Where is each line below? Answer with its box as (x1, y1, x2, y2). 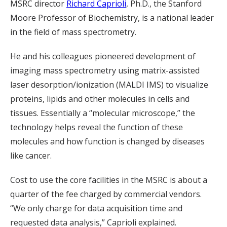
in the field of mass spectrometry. (10, 26, 136, 37)
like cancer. (10, 149, 52, 161)
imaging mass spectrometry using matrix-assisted (10, 64, 200, 76)
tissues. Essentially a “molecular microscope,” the (10, 107, 195, 119)
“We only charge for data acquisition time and (10, 202, 182, 214)
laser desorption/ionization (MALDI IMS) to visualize (10, 79, 208, 90)
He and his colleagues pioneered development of (10, 50, 196, 62)
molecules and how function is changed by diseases (10, 135, 205, 147)
